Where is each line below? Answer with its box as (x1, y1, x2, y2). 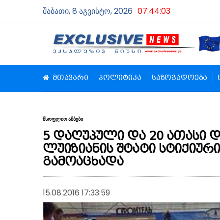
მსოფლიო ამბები (43, 115, 83, 123)
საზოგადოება (151, 72, 208, 83)
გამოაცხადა (43, 153, 124, 172)
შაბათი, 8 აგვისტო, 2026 (43, 5, 133, 17)
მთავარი (52, 72, 88, 83)
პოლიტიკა (98, 72, 141, 83)
